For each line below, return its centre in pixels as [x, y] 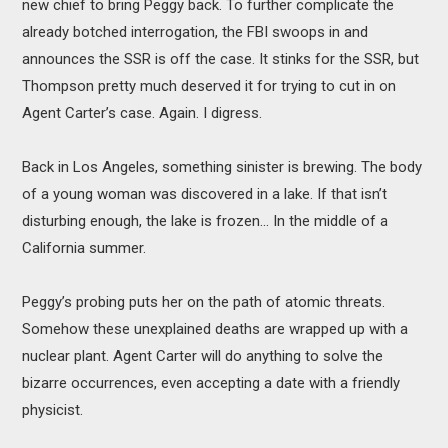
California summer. [84, 248]
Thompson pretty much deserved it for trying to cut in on [209, 86]
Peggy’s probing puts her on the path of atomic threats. [204, 302]
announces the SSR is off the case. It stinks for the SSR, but [221, 59]
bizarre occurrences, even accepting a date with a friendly [211, 383]
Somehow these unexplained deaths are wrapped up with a [215, 329]
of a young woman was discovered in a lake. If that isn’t [205, 194]
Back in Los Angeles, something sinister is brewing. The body [222, 167]
